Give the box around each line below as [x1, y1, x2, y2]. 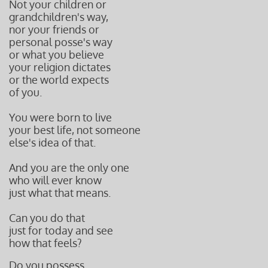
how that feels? [9, 236, 82, 249]
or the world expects [9, 73, 109, 86]
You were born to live [9, 111, 112, 124]
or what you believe [9, 48, 104, 61]
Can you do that [9, 211, 85, 224]
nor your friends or [9, 23, 99, 36]
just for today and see [9, 224, 113, 237]
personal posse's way [9, 35, 112, 48]
